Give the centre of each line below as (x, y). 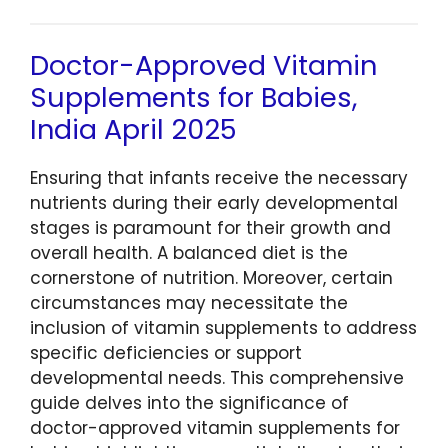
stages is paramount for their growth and (210, 228)
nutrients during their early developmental (214, 203)
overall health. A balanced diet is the (189, 253)
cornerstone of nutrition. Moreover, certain (211, 278)
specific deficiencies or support (166, 353)
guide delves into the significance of (189, 403)
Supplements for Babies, (193, 98)
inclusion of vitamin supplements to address (223, 328)
